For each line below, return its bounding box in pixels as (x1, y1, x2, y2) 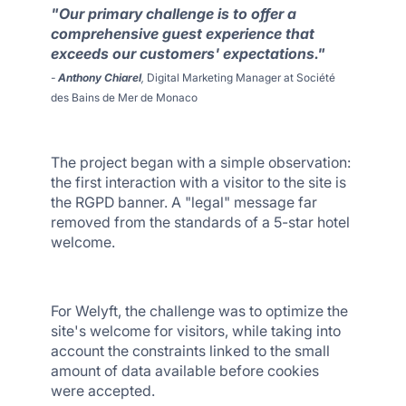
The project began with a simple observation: (51, 153, 351, 171)
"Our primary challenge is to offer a (51, 5, 296, 23)
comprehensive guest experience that (51, 24, 314, 43)
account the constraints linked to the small (51, 342, 330, 360)
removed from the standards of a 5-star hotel (51, 213, 350, 231)
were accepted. (51, 382, 155, 400)
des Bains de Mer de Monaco (51, 91, 198, 104)
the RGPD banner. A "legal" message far (51, 193, 317, 211)
